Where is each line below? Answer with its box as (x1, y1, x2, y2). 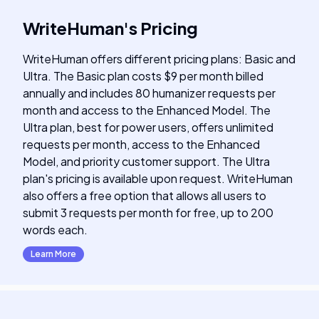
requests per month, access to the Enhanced (23, 137, 260, 152)
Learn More (31, 249, 76, 259)
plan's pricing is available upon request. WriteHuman (23, 171, 293, 186)
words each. (23, 222, 88, 237)
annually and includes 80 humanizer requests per (23, 85, 276, 100)
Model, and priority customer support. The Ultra (23, 154, 270, 169)
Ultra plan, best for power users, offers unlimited (23, 120, 273, 135)
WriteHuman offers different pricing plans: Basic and (23, 51, 296, 66)
